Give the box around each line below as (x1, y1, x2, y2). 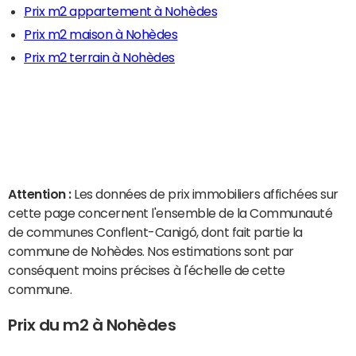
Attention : (8, 188, 75, 200)
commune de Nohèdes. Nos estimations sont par (8, 245, 294, 257)
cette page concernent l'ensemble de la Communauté (8, 207, 333, 219)
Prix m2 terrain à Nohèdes (24, 51, 175, 64)
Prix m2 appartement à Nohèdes (24, 5, 218, 17)
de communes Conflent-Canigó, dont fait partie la (8, 226, 303, 238)
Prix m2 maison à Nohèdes (24, 28, 178, 41)
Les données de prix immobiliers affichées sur (74, 188, 339, 200)
